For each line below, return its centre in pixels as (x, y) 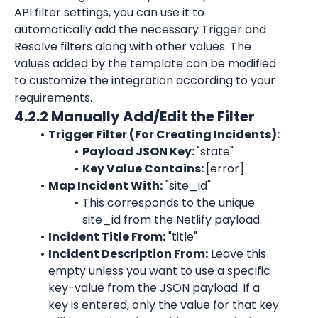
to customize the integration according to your (145, 81)
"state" (215, 152)
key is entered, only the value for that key (164, 305)
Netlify (194, 220)
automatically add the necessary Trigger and (140, 29)
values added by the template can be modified (145, 64)
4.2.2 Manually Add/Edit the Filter (135, 116)
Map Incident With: (105, 186)
